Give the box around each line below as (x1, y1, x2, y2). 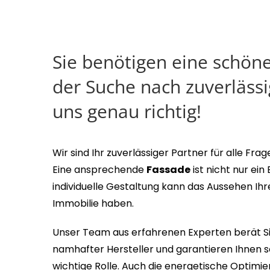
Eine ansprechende (52, 163, 146, 177)
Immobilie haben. (52, 196, 134, 211)
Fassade (146, 163, 190, 177)
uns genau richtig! (52, 99, 201, 124)
